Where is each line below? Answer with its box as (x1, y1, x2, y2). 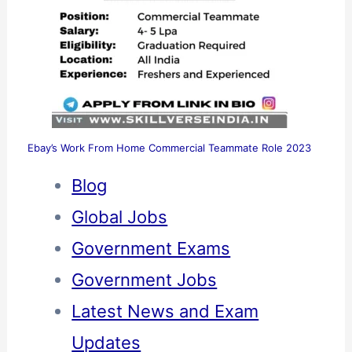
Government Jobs (71, 269, 218, 291)
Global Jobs (71, 207, 168, 228)
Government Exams (71, 238, 231, 259)
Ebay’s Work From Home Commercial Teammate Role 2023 (27, 141, 312, 154)
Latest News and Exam (71, 301, 259, 322)
